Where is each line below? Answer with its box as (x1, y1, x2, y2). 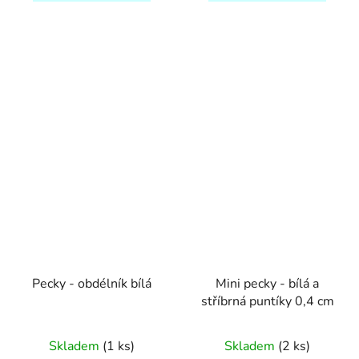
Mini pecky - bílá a (216, 274, 319, 292)
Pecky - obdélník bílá (32, 274, 151, 292)
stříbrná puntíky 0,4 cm (200, 292, 334, 310)
